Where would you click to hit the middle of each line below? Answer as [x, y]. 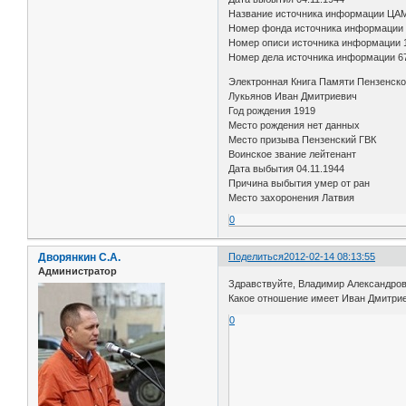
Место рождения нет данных [295, 126]
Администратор [77, 271]
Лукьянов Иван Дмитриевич [293, 97]
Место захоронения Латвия [292, 198]
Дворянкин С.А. [79, 258]
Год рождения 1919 [272, 111]
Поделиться [256, 257]
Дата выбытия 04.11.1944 [287, 169]
